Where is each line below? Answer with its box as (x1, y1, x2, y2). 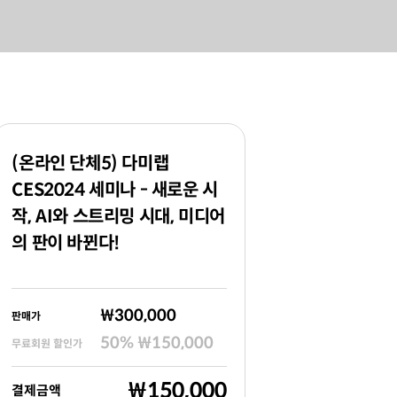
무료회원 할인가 (12, 337, 83, 350)
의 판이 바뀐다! (12, 232, 120, 254)
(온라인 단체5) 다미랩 (12, 152, 169, 175)
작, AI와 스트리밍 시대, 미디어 (12, 206, 225, 228)
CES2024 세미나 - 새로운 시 (12, 179, 218, 201)
